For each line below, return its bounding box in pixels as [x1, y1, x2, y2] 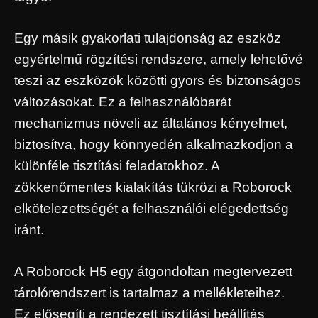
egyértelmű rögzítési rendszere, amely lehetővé [14, 52, 303, 67]
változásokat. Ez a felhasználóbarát [14, 94, 231, 110]
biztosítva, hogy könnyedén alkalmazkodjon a [14, 137, 293, 153]
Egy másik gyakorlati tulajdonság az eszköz [14, 31, 281, 46]
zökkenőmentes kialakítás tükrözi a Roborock [14, 180, 292, 195]
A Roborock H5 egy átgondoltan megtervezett [14, 263, 292, 279]
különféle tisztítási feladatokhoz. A [14, 158, 219, 174]
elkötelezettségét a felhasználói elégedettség [14, 201, 289, 216]
